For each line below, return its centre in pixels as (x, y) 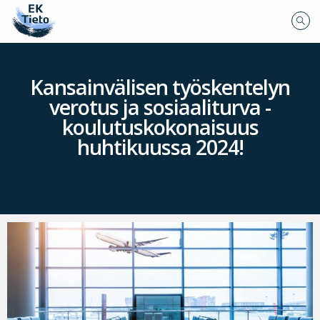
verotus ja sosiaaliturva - (160, 107)
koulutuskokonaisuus (160, 127)
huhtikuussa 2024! (160, 147)
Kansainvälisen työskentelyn (160, 87)
